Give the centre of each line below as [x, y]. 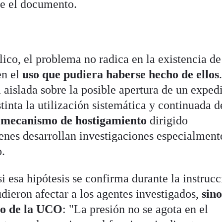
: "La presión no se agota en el [136, 209]
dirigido [169, 120]
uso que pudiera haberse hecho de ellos [121, 74]
